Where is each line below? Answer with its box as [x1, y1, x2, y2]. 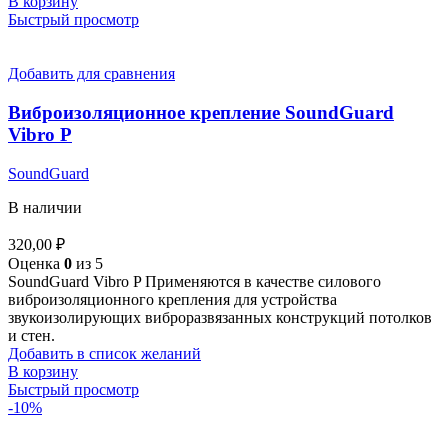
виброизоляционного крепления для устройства [8, 290, 337, 308]
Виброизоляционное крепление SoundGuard [8, 102, 394, 124]
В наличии [8, 198, 82, 216]
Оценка [8, 254, 64, 272]
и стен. [8, 326, 55, 344]
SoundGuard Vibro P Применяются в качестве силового [8, 272, 381, 290]
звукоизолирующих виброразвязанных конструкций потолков [8, 308, 432, 326]
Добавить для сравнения [8, 65, 175, 83]
